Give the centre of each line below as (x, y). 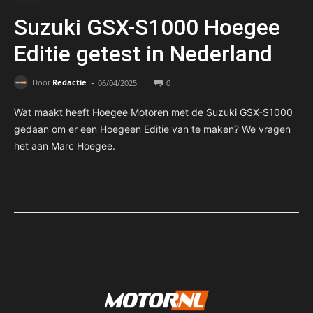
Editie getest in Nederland (143, 53)
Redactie (70, 82)
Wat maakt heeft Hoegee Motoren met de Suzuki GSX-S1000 (153, 112)
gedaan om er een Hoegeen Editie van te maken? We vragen (152, 129)
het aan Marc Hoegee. (65, 145)
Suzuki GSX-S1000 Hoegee (147, 27)
